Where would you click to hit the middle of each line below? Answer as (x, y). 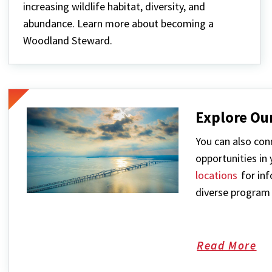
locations (217, 175)
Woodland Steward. (68, 41)
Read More (227, 246)
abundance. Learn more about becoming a (119, 24)
